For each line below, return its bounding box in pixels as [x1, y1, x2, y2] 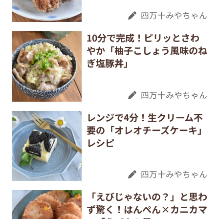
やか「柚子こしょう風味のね [86, 44, 207, 58]
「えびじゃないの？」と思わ [86, 190, 207, 204]
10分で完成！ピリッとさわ [86, 31, 199, 45]
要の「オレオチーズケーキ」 [86, 123, 207, 137]
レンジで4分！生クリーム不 [86, 110, 203, 124]
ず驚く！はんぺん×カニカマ [86, 202, 207, 217]
